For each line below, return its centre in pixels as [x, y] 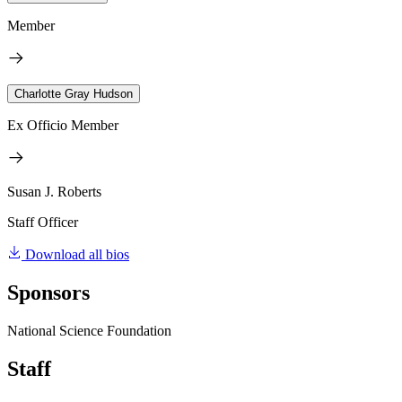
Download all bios [77, 255]
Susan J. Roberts [54, 192]
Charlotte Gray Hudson [74, 94]
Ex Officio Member [63, 126]
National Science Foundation [89, 331]
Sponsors [48, 293]
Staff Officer [43, 223]
